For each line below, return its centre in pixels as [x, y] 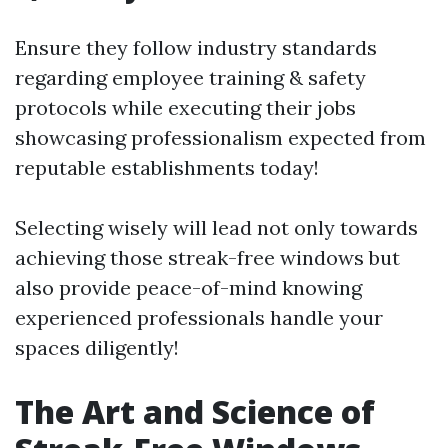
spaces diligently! [97, 347]
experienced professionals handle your [199, 317]
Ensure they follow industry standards [196, 47]
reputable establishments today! [167, 167]
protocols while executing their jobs [185, 107]
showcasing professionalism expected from [220, 137]
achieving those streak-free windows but [207, 257]
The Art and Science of [195, 411]
